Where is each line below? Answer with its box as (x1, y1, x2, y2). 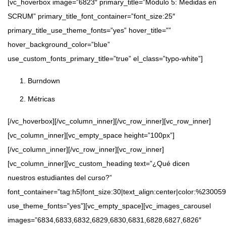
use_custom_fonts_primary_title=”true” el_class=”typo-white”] (8, 54, 203, 63)
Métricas (28, 95, 55, 103)
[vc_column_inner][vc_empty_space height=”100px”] (8, 131, 175, 140)
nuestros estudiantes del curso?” (8, 174, 112, 182)
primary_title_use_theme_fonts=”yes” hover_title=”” (8, 26, 171, 35)
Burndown (28, 77, 60, 85)
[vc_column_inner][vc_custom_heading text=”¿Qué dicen (8, 159, 190, 168)
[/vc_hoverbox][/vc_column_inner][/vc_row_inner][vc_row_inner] (8, 117, 211, 126)
